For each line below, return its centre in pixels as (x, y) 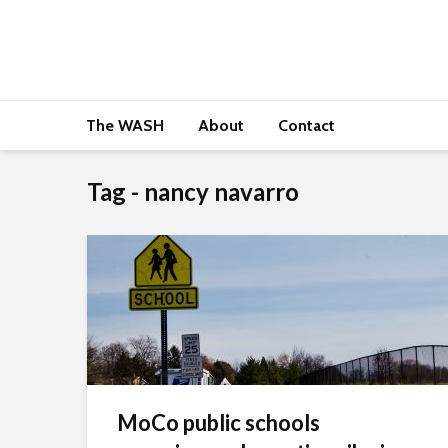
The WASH (125, 125)
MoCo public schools (218, 422)
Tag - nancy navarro (193, 191)
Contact (306, 125)
